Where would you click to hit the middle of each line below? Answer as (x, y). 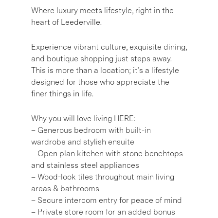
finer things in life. (62, 93)
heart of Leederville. (66, 22)
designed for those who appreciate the (100, 82)
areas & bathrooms (65, 188)
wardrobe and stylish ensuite (83, 142)
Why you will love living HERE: (83, 118)
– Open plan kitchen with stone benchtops (107, 153)
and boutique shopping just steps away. (101, 58)
